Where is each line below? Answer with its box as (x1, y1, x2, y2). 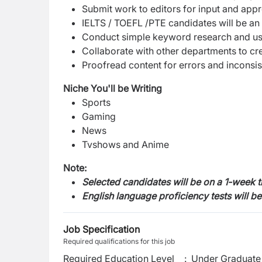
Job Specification (63, 223, 140, 235)
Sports (82, 96, 113, 108)
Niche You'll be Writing (63, 82, 162, 94)
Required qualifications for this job (63, 237, 175, 246)
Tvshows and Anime (82, 139, 171, 150)
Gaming (82, 111, 116, 122)
